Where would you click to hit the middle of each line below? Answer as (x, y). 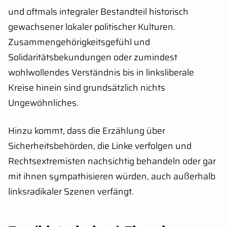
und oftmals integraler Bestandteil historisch (98, 11)
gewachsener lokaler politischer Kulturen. (92, 27)
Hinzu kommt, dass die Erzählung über (87, 130)
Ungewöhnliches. (43, 103)
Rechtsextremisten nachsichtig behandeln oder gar (112, 161)
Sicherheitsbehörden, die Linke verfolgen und (100, 146)
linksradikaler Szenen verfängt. (71, 191)
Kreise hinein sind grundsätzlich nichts (87, 87)
